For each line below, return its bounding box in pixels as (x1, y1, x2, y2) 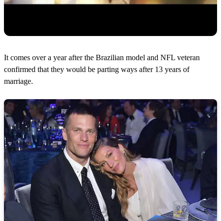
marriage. (4, 77, 33, 86)
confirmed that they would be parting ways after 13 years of (4, 65, 189, 74)
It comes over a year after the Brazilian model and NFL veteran (4, 53, 200, 62)
